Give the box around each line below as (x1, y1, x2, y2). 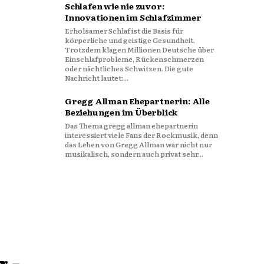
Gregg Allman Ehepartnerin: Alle (65, 95, 210, 107)
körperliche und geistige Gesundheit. (65, 35, 195, 45)
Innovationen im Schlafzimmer (65, 11, 202, 23)
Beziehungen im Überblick (65, 106, 178, 118)
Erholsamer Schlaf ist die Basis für (65, 25, 183, 36)
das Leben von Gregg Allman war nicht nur (65, 139, 212, 150)
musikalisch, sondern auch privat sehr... (65, 148, 203, 159)
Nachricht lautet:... (65, 72, 128, 83)
